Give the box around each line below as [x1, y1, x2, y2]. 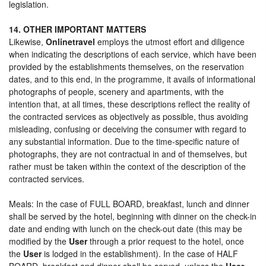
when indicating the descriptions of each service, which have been [9, 47, 256, 60]
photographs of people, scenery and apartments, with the [9, 85, 224, 97]
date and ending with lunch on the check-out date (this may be [9, 222, 242, 235]
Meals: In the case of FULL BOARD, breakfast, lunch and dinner [9, 197, 249, 210]
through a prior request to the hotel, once [87, 235, 244, 247]
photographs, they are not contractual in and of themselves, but [9, 147, 247, 160]
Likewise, [9, 35, 46, 47]
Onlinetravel [46, 35, 95, 47]
